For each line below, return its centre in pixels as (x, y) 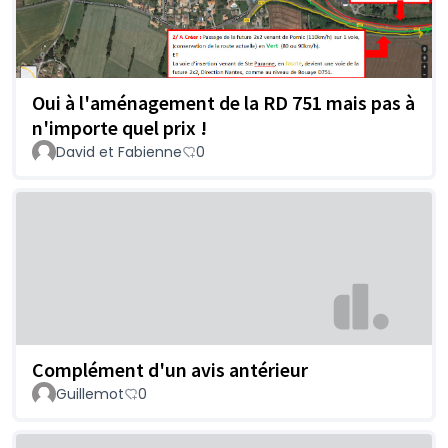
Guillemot (90, 394)
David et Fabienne (119, 151)
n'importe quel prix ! (119, 127)
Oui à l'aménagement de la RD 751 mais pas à (223, 102)
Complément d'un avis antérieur (170, 370)
